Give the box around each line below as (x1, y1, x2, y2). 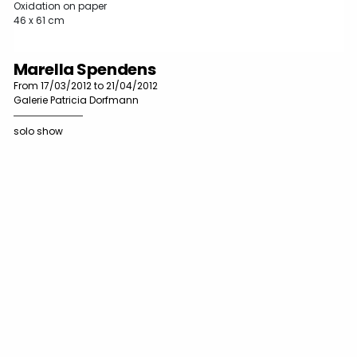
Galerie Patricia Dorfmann (13, 93, 139, 107)
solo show (13, 124, 63, 138)
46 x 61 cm (13, 13, 65, 27)
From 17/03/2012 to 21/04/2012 (13, 79, 158, 92)
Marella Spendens (13, 58, 156, 80)
